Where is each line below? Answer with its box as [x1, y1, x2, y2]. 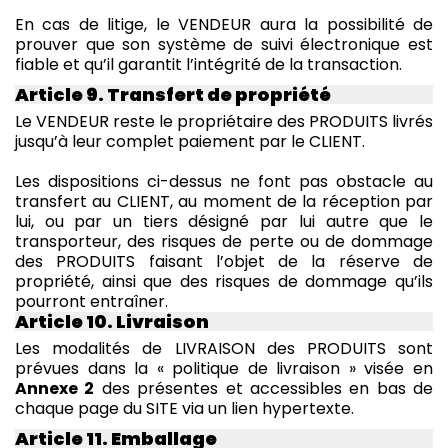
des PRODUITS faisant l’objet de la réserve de [15, 249, 433, 273]
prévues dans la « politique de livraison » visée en [15, 356, 433, 380]
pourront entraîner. [15, 289, 168, 313]
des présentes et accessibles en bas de [94, 376, 433, 400]
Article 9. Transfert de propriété [15, 81, 331, 107]
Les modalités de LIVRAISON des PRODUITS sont [15, 336, 433, 360]
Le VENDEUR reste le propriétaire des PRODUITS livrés [15, 109, 433, 133]
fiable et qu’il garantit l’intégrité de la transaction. [15, 52, 402, 76]
